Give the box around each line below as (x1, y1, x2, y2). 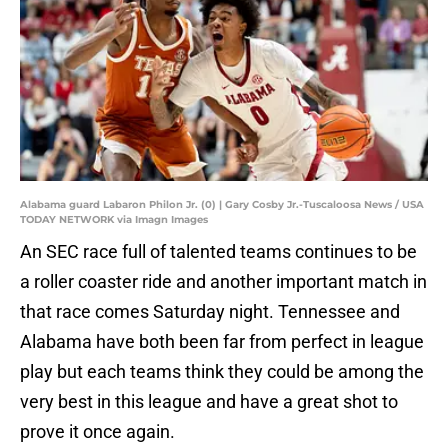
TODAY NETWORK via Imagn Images (20, 213, 208, 227)
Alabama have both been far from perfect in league (20, 331, 424, 353)
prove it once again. (20, 421, 175, 443)
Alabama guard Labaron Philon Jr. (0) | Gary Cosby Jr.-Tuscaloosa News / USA (20, 198, 424, 212)
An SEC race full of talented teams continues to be (20, 241, 417, 263)
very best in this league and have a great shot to (20, 391, 398, 413)
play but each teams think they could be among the (20, 361, 424, 383)
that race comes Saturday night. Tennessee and (20, 301, 400, 323)
